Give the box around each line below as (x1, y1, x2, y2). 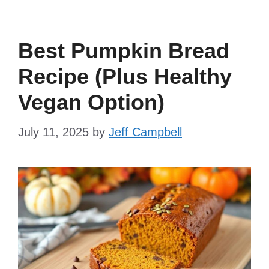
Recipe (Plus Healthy (18, 64, 232, 89)
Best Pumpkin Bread (18, 38, 229, 64)
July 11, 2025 (18, 125, 89, 139)
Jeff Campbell (109, 125, 182, 139)
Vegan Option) (18, 90, 165, 115)
